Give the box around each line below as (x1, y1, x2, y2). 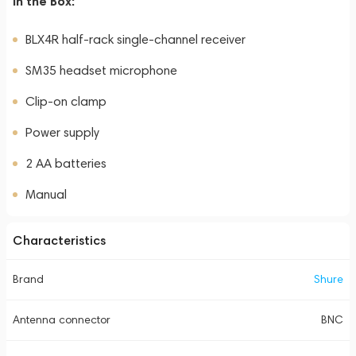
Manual (25, 187, 67, 202)
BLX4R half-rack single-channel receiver (25, 32, 246, 47)
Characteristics (13, 233, 106, 248)
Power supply (25, 125, 99, 140)
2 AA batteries (25, 156, 106, 171)
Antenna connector (13, 313, 110, 327)
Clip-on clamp (25, 94, 106, 109)
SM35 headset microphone (25, 63, 177, 78)
